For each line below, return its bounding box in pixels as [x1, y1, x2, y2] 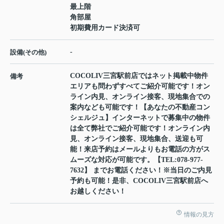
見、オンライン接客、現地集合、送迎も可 [70, 134, 203, 142]
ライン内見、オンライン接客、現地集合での [70, 92, 210, 100]
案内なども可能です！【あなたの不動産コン [70, 103, 210, 111]
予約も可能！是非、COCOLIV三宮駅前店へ [70, 176, 208, 184]
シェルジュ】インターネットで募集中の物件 [70, 113, 210, 121]
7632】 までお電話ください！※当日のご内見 [70, 166, 212, 174]
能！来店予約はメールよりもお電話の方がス [70, 145, 210, 153]
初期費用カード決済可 [70, 23, 140, 31]
